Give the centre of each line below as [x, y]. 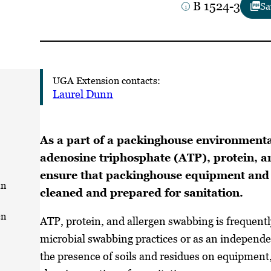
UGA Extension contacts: [107, 80]
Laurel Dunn [83, 94]
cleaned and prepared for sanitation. [142, 192]
